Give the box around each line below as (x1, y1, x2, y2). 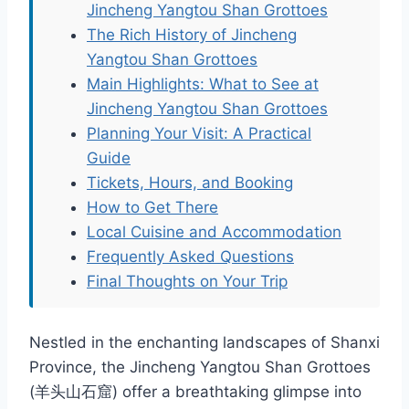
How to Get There (87, 198, 218, 217)
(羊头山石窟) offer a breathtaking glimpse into (29, 383, 362, 402)
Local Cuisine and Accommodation (87, 223, 341, 242)
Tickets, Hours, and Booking (87, 173, 293, 193)
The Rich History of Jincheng (87, 26, 297, 45)
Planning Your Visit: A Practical (87, 124, 311, 143)
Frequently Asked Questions (87, 247, 294, 267)
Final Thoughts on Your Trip (87, 272, 288, 291)
